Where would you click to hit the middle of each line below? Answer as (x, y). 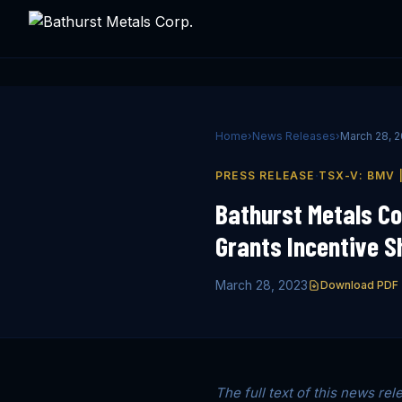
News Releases (294, 136)
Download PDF (359, 285)
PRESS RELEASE (265, 175)
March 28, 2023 (262, 285)
